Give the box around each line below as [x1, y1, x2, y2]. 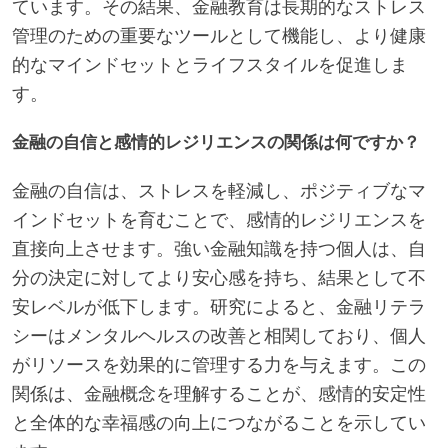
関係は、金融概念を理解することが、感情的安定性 [12, 381, 426, 406]
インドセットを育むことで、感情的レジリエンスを [12, 207, 426, 232]
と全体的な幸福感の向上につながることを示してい [12, 410, 426, 435]
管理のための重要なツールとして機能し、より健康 [12, 23, 426, 48]
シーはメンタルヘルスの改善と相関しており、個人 [12, 323, 426, 348]
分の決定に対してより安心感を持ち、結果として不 [12, 265, 426, 290]
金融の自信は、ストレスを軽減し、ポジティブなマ [12, 178, 426, 203]
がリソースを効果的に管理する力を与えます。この [12, 352, 426, 377]
